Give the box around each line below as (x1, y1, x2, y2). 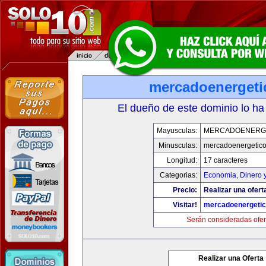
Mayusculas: (156, 126, 197, 135)
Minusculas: (158, 141, 197, 150)
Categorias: (159, 171, 197, 179)
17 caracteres (203, 156, 248, 164)
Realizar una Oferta (198, 254, 264, 262)
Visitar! (172, 201, 197, 209)
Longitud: (166, 156, 197, 164)
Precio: (172, 186, 197, 194)
